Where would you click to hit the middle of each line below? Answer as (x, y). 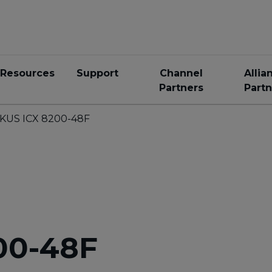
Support (97, 73)
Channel (181, 73)
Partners (181, 88)
